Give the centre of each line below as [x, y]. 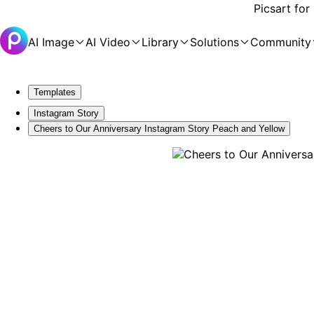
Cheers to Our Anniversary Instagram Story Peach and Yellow [159, 129]
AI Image [51, 42]
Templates [55, 92]
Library [160, 42]
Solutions [214, 42]
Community [281, 42]
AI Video [108, 42]
